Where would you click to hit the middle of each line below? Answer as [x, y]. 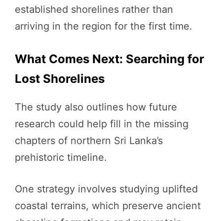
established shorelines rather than [94, 10]
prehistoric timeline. [61, 158]
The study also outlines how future [96, 107]
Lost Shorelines [60, 79]
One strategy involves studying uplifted [106, 189]
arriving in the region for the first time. [104, 26]
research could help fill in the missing [102, 124]
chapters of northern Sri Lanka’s [89, 141]
